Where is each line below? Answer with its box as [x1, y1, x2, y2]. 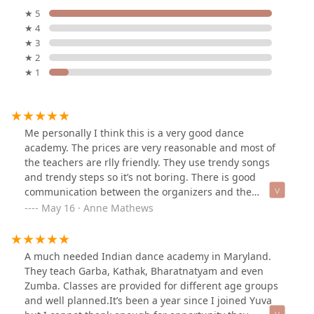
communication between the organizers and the [25, 184, 252, 198]
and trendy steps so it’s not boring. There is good [25, 170, 256, 184]
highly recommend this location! [25, 214, 177, 228]
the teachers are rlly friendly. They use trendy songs [25, 155, 270, 169]
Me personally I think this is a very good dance [25, 125, 244, 139]
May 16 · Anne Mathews [41, 200, 153, 214]
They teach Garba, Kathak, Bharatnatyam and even [25, 264, 264, 278]
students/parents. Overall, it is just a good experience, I [25, 199, 287, 213]
